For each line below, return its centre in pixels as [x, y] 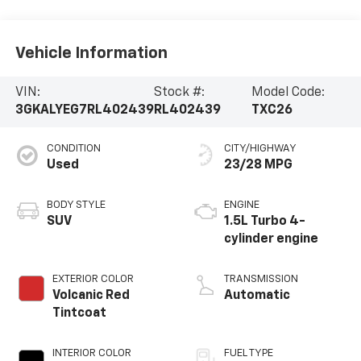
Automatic [257, 296]
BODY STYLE [76, 205]
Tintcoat [79, 314]
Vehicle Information [91, 53]
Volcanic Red [91, 296]
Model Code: [288, 93]
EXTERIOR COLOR [93, 280]
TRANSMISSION [261, 280]
